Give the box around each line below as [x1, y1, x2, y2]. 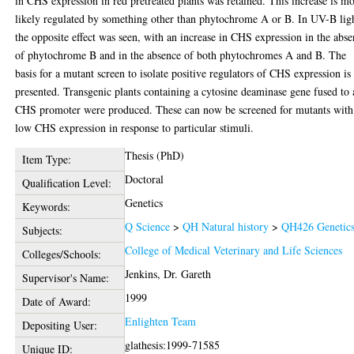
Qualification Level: [21, 175, 111, 190]
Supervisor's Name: [21, 269, 109, 285]
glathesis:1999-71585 [125, 337, 220, 352]
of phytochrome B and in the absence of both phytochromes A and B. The [15, 47, 347, 62]
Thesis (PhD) [125, 147, 185, 163]
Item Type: [21, 151, 71, 167]
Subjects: [21, 222, 62, 238]
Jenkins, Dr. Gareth [125, 265, 212, 281]
